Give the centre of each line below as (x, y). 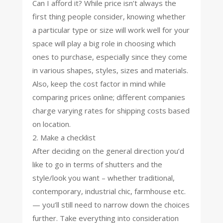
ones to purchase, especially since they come (110, 56)
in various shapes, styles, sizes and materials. (110, 70)
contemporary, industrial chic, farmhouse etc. (109, 191)
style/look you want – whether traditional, (103, 177)
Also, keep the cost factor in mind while (99, 83)
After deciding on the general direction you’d (108, 151)
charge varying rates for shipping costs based (111, 110)
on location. (51, 124)
